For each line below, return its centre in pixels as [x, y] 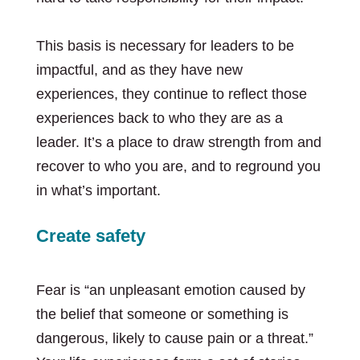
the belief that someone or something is [162, 314]
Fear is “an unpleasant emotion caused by [170, 290]
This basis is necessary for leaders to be [165, 46]
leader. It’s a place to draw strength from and [178, 142]
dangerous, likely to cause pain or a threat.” [174, 338]
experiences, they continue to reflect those [171, 94]
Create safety [90, 236]
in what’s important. [100, 190]
